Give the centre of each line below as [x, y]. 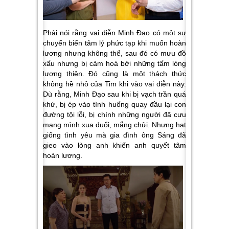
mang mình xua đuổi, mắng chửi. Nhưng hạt [114, 125]
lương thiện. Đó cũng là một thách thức [114, 74]
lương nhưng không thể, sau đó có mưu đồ [114, 53]
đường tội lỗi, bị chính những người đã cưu [114, 115]
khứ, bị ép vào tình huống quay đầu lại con [114, 105]
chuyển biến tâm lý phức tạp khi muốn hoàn [114, 43]
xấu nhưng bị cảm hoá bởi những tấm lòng [114, 64]
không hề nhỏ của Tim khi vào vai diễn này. [114, 84]
